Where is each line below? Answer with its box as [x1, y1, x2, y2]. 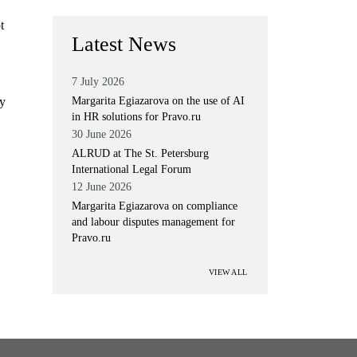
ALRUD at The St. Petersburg [72, 147, 209, 159]
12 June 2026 [72, 181, 131, 193]
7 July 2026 [72, 76, 124, 88]
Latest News [72, 33, 176, 56]
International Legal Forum [72, 163, 191, 175]
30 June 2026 [72, 128, 131, 140]
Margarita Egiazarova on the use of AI [72, 95, 245, 107]
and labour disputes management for [72, 216, 235, 228]
